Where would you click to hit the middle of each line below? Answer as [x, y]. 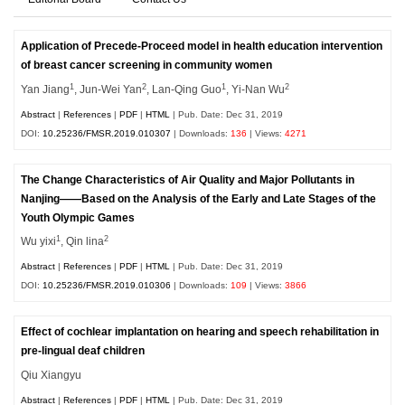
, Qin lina [83, 242]
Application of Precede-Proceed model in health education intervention [202, 47]
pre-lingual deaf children [83, 351]
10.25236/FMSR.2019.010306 [107, 286]
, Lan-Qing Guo [184, 90]
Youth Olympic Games [78, 217]
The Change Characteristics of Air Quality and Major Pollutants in [188, 179]
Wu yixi [39, 242]
